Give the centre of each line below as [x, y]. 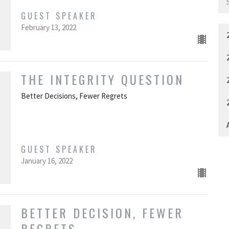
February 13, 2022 [48, 28]
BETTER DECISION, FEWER [102, 213]
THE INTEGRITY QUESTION [102, 79]
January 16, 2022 [47, 161]
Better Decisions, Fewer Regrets [74, 96]
